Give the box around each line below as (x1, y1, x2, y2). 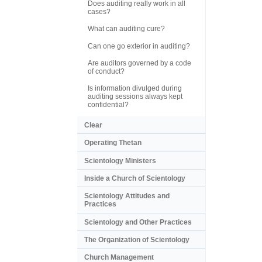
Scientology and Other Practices (84, 218, 192, 226)
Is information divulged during (88, 84, 182, 93)
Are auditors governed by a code (88, 59, 191, 68)
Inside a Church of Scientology (84, 174, 185, 182)
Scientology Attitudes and (84, 192, 170, 201)
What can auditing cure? (88, 25, 165, 33)
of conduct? (88, 67, 125, 76)
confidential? (88, 101, 129, 109)
